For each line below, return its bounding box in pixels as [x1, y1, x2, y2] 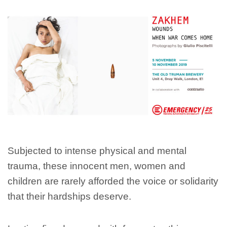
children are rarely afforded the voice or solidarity [8, 175, 218, 186]
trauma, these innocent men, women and [8, 160, 185, 171]
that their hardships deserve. [8, 191, 131, 202]
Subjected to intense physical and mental [8, 145, 186, 156]
